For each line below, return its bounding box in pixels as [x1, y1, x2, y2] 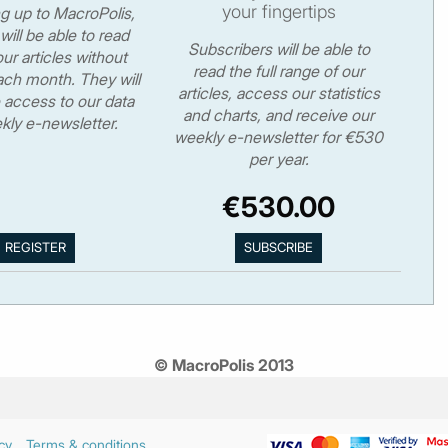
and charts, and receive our [183, 104, 375, 125]
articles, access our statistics [177, 82, 380, 103]
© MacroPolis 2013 [154, 355, 294, 376]
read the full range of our [193, 60, 365, 81]
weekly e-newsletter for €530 [174, 126, 384, 147]
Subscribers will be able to [187, 38, 370, 59]
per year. [248, 148, 309, 169]
